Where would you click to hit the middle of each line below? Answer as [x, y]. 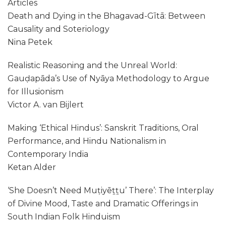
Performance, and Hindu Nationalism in [87, 141]
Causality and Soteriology [59, 29]
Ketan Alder [32, 167]
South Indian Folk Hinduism [64, 217]
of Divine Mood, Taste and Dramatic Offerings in [103, 204]
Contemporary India [48, 154]
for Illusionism [36, 92]
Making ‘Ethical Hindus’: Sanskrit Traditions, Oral [103, 128]
